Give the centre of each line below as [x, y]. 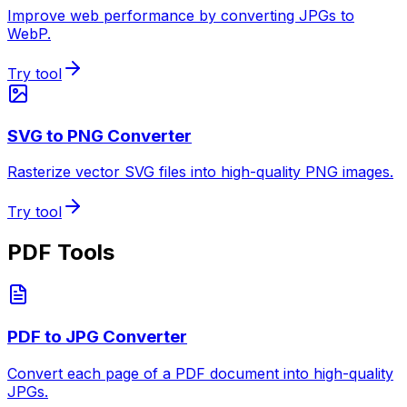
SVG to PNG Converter [99, 135]
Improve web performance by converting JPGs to [181, 15]
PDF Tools [61, 253]
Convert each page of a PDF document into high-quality [200, 373]
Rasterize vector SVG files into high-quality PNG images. [200, 172]
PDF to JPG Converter [97, 336]
